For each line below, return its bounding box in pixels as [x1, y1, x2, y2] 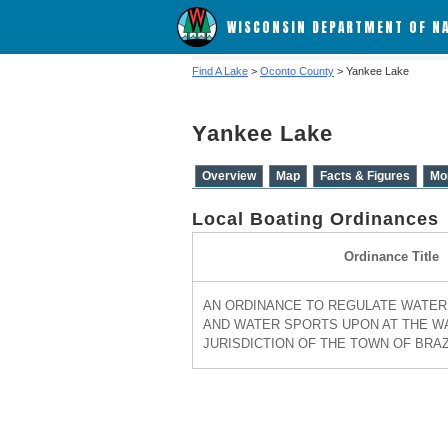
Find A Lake [192, 65, 248, 77]
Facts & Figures [320, 169, 410, 183]
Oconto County [260, 65, 334, 77]
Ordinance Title [344, 249, 439, 264]
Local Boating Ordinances [192, 209, 439, 229]
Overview [202, 169, 256, 183]
